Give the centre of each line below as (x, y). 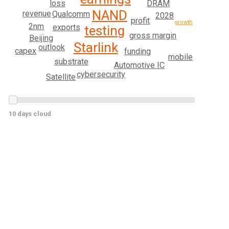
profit (141, 20)
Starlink (96, 47)
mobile (181, 57)
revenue (37, 13)
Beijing (41, 38)
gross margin (153, 35)
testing (105, 31)
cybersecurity (101, 74)
